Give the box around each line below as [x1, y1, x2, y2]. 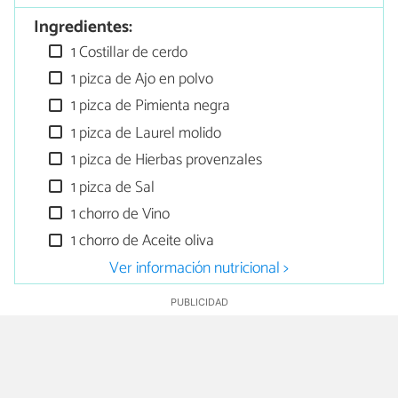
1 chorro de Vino [68, 202, 171, 228]
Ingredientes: [34, 12, 133, 41]
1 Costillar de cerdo [68, 39, 188, 66]
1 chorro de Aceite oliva [68, 228, 215, 255]
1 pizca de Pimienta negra [68, 93, 231, 120]
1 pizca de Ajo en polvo [68, 67, 214, 93]
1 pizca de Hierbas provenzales [68, 147, 263, 174]
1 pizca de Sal [68, 174, 155, 201]
